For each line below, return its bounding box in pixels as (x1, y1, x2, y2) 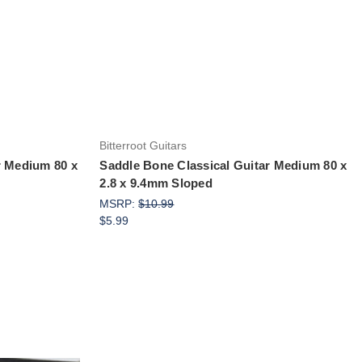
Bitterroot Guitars (99, 138, 187, 152)
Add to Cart (197, 4, 255, 17)
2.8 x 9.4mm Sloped (99, 175, 213, 190)
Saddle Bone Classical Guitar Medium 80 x (99, 158, 347, 172)
